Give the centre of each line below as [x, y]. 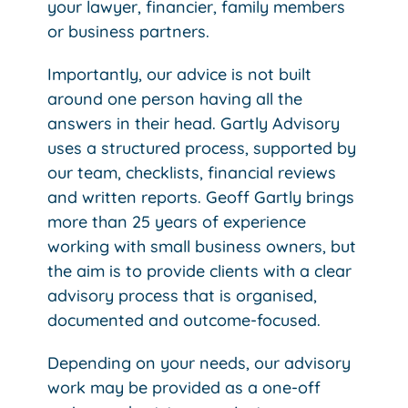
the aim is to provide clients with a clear [200, 271]
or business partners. [129, 32]
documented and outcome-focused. [184, 321]
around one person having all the [175, 99]
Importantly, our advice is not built [180, 75]
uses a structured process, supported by [202, 148]
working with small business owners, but [202, 247]
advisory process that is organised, [183, 296]
